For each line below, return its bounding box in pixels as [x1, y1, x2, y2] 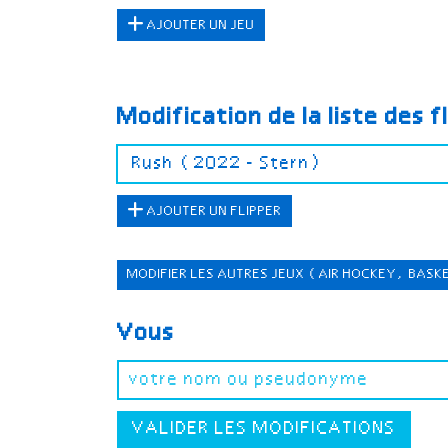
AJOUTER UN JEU [144, 17, 255, 33]
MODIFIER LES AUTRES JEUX [127, 266, 308, 282]
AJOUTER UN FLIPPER [144, 203, 282, 219]
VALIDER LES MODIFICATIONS [132, 419, 396, 438]
